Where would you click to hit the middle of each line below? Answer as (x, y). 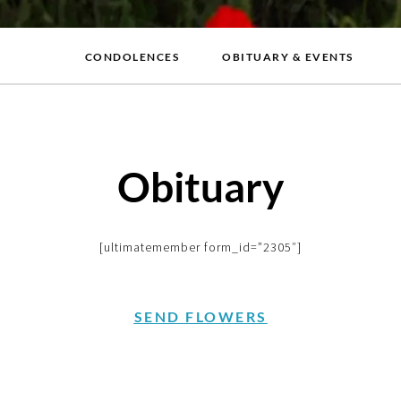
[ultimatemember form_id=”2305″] (200, 247)
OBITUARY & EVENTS (288, 57)
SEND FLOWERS (200, 317)
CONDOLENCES (132, 57)
